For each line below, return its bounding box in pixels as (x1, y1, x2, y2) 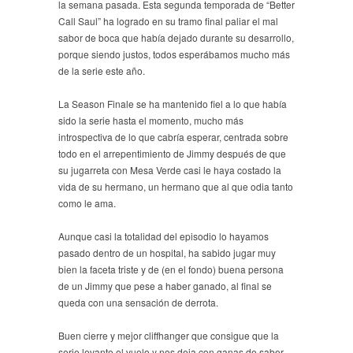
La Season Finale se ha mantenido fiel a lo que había (58, 96, 287, 110)
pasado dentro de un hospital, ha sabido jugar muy (58, 245, 276, 259)
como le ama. (58, 195, 116, 210)
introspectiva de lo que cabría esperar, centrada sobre (58, 129, 288, 143)
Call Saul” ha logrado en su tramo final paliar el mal (58, 13, 278, 28)
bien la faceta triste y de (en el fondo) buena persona (58, 262, 284, 276)
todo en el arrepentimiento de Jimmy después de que (58, 146, 286, 160)
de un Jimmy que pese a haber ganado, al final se (58, 278, 272, 292)
